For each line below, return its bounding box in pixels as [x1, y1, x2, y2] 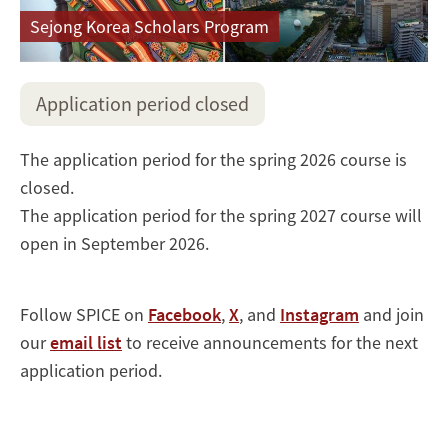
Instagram [280, 302, 359, 326]
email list [50, 330, 122, 354]
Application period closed [36, 90, 249, 116]
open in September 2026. [20, 231, 209, 255]
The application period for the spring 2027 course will [20, 203, 422, 227]
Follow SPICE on [20, 302, 148, 326]
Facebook [148, 302, 221, 326]
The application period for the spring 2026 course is [20, 147, 407, 171]
